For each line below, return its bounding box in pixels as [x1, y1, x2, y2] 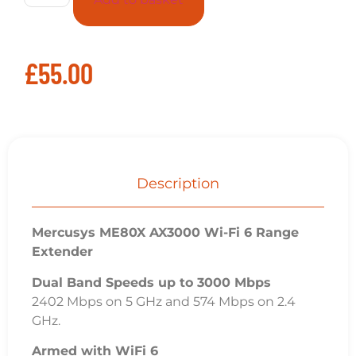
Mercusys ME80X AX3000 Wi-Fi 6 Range [32, 225, 299, 241]
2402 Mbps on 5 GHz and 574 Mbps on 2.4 [32, 293, 296, 309]
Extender [32, 244, 93, 260]
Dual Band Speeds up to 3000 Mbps [32, 274, 271, 290]
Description [137, 175, 219, 193]
